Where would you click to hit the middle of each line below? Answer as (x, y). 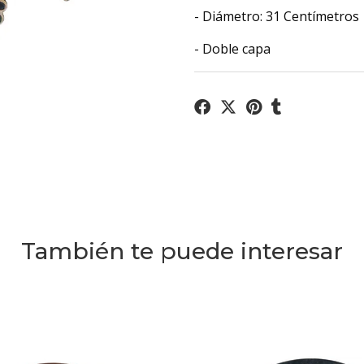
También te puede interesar (182, 251)
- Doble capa (232, 49)
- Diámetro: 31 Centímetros (277, 16)
